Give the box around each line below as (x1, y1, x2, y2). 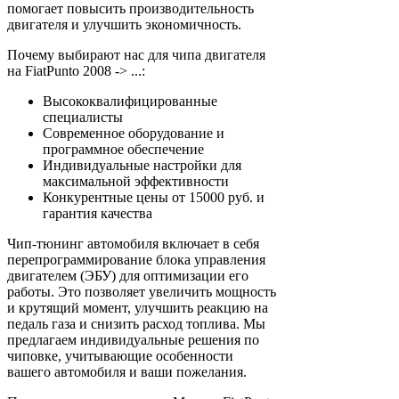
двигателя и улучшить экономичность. (7, 16, 241, 32)
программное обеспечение (43, 141, 204, 157)
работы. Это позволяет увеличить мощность (7, 283, 276, 299)
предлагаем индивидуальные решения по (7, 331, 259, 347)
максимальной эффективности (43, 173, 229, 189)
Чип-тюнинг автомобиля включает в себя (7, 235, 259, 251)
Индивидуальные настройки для (43, 157, 241, 173)
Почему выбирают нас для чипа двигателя (7, 46, 265, 62)
